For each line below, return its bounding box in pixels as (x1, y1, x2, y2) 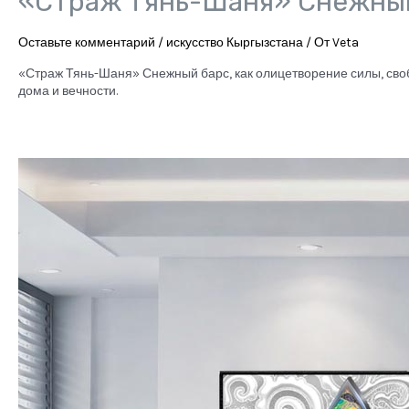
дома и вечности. (18, 83, 118, 100)
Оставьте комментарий (18, 35, 155, 51)
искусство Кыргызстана (166, 35, 303, 51)
